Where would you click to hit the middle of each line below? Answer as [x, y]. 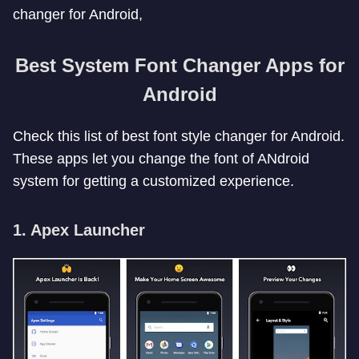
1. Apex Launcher [79, 230]
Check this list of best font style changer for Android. [179, 136]
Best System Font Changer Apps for [179, 65]
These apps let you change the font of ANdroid [161, 159]
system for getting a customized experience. [153, 181]
